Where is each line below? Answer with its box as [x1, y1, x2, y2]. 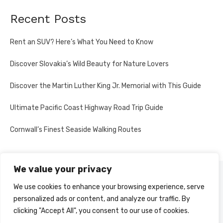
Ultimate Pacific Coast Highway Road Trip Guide [10, 104, 163, 112]
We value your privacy [13, 164, 112, 175]
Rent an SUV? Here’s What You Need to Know [10, 38, 153, 46]
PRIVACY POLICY [10, 178, 62, 187]
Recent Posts [10, 12, 86, 26]
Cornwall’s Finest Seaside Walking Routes [10, 125, 141, 134]
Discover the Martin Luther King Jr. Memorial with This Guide [10, 82, 201, 90]
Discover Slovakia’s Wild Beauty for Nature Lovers [10, 60, 169, 68]
